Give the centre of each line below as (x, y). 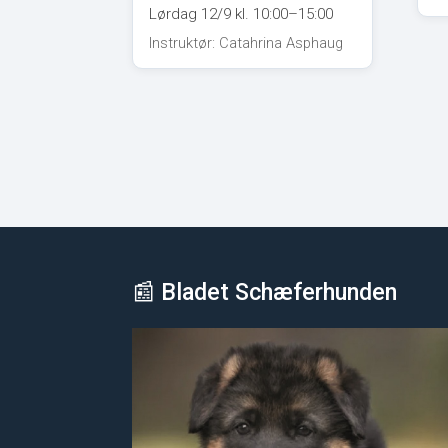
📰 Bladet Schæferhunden (264, 291)
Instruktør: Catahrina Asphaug (246, 42)
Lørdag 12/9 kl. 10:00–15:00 (241, 13)
